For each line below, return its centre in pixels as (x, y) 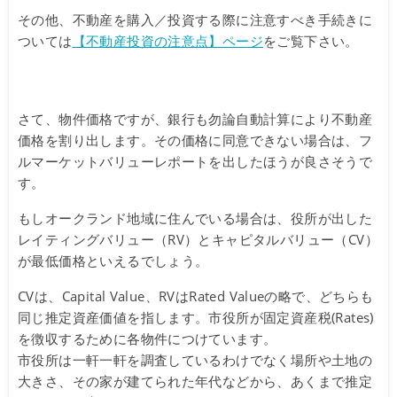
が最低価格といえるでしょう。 (113, 261)
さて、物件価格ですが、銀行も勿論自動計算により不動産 (195, 119)
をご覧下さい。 (311, 41)
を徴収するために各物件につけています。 (148, 339)
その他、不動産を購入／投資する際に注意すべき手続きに (195, 20)
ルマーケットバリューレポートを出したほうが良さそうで (195, 162)
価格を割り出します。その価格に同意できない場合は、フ (195, 140)
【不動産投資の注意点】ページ (168, 41)
